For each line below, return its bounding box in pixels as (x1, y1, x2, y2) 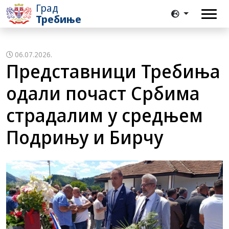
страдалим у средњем (6, 103, 203, 128)
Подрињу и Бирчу (6, 125, 163, 150)
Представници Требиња (6, 59, 220, 84)
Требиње (36, 12, 81, 26)
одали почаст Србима (6, 81, 200, 106)
